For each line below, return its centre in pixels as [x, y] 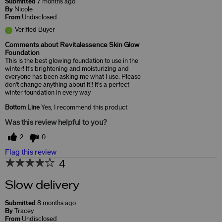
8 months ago [56, 203]
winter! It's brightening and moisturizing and [67, 69]
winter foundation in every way [48, 92]
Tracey [24, 211]
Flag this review [31, 152]
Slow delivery [42, 185]
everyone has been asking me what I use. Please [73, 77]
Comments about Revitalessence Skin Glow [72, 45]
